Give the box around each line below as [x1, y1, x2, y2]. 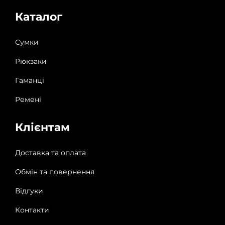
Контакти [15, 205, 49, 214]
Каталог [15, 10, 62, 24]
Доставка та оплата [15, 148, 86, 157]
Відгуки [15, 186, 43, 195]
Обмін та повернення [15, 167, 94, 176]
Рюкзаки [15, 56, 47, 66]
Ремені [15, 94, 41, 104]
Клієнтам [15, 120, 70, 134]
